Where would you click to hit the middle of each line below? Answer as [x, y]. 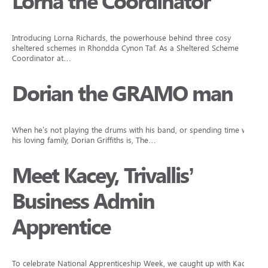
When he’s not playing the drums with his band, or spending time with [134, 130]
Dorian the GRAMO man [122, 94]
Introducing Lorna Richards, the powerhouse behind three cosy [121, 38]
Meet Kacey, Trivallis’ [103, 176]
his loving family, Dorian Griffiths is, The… [84, 140]
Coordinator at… [42, 58]
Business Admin [83, 202]
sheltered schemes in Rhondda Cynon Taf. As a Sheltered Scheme [125, 48]
